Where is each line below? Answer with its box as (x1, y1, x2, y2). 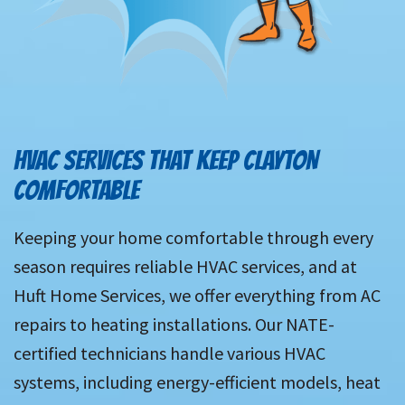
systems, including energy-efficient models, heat (14, 371, 381, 394)
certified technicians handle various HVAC (14, 342, 325, 365)
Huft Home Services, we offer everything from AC (14, 284, 381, 307)
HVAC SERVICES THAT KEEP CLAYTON (14, 146, 318, 175)
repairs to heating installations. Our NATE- (14, 313, 334, 336)
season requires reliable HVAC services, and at (14, 255, 357, 278)
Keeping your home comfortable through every (14, 226, 373, 250)
